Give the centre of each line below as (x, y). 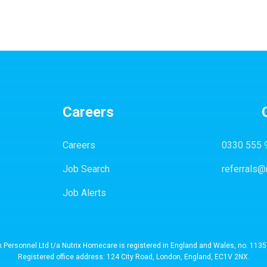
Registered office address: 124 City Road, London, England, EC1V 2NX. (133, 257)
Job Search (86, 169)
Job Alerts (84, 193)
